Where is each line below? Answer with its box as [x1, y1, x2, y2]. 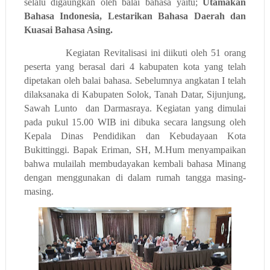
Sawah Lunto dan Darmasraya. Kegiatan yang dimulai [24, 102, 246, 113]
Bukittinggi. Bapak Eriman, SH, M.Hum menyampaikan [24, 144, 246, 155]
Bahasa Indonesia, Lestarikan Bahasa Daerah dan [24, 10, 246, 21]
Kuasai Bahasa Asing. [24, 24, 115, 35]
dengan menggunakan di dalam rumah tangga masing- [24, 172, 246, 183]
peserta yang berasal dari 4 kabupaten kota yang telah [24, 61, 246, 72]
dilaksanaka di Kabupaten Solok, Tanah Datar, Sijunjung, [24, 89, 246, 99]
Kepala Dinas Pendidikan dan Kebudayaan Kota [24, 130, 246, 141]
